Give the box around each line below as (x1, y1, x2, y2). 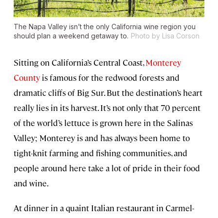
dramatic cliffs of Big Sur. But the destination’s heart (14, 87, 202, 98)
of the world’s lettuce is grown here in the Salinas (14, 117, 193, 128)
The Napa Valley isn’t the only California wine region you (14, 22, 196, 31)
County (14, 72, 40, 83)
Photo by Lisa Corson (131, 32, 200, 40)
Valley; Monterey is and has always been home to (14, 132, 190, 144)
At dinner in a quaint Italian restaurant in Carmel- (14, 202, 194, 214)
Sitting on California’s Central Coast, (14, 57, 145, 68)
